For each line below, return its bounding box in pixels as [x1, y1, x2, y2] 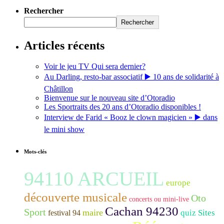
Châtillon [44, 84, 73, 93]
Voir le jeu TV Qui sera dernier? [44, 62, 145, 71]
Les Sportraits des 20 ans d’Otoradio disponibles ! [44, 102, 201, 111]
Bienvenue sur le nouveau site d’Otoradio [44, 93, 175, 102]
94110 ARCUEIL [24, 167, 164, 190]
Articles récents [24, 38, 104, 52]
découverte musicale [24, 190, 127, 204]
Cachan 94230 [105, 204, 178, 218]
